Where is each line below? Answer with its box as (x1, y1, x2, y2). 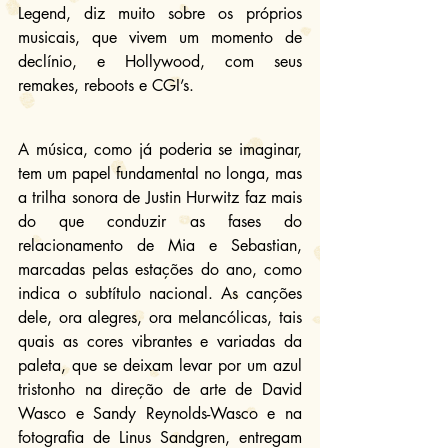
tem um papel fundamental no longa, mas (18, 162, 302, 184)
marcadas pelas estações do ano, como (18, 258, 302, 280)
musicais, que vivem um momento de (18, 26, 302, 48)
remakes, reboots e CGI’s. (18, 74, 194, 96)
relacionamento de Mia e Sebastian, (18, 234, 302, 256)
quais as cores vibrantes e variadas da (18, 330, 302, 352)
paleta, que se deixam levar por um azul (18, 354, 302, 376)
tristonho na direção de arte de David (18, 378, 302, 400)
